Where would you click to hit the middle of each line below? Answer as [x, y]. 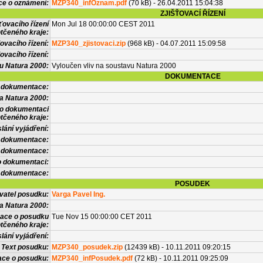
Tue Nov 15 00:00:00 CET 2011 [102, 217]
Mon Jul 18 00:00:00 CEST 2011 [103, 24]
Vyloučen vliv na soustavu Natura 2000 [114, 66]
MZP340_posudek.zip [87, 247]
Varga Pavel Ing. [78, 194]
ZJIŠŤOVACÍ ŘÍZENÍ [193, 14]
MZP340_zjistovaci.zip [89, 43]
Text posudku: [25, 247]
